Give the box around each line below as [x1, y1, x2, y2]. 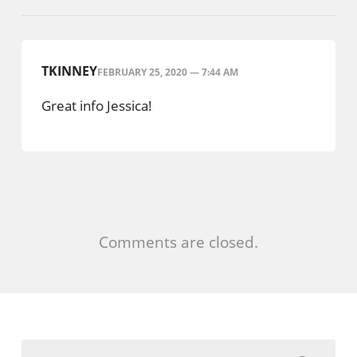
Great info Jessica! [41, 96, 152, 115]
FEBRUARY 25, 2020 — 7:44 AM [96, 65, 238, 79]
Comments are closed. [99, 231, 258, 252]
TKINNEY [41, 61, 97, 80]
